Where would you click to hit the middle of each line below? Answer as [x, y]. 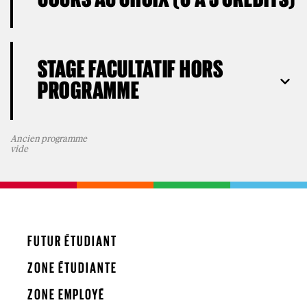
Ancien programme [49, 138]
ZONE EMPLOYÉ [66, 294]
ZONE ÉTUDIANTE [72, 267]
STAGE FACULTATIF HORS [131, 69]
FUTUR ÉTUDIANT [72, 241]
